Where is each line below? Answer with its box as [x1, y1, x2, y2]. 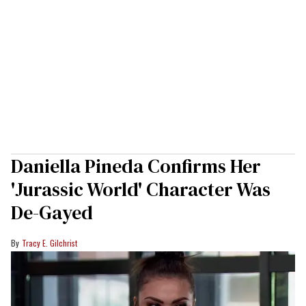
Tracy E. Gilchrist [22, 236, 77, 249]
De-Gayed [11, 199, 93, 225]
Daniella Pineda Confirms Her [11, 152, 261, 179]
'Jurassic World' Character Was [11, 176, 270, 202]
